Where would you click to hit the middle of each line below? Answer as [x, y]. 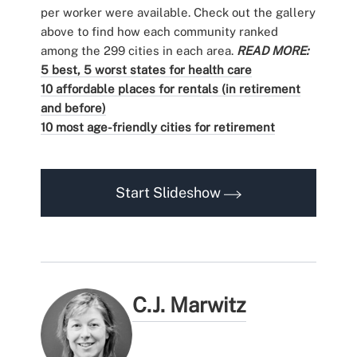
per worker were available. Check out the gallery [178, 13]
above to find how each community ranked [159, 32]
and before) [73, 108]
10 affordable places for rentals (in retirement [170, 89]
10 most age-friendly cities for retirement [157, 127]
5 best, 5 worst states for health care [146, 70]
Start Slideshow [170, 193]
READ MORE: [272, 51]
